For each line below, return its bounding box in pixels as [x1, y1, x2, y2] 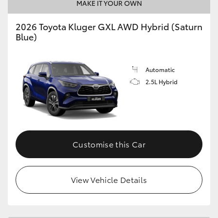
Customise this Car [73, 138, 145, 150]
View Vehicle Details [71, 174, 147, 185]
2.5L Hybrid [145, 77, 178, 86]
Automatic [145, 65, 175, 73]
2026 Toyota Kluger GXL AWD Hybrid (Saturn [16, 19, 202, 33]
